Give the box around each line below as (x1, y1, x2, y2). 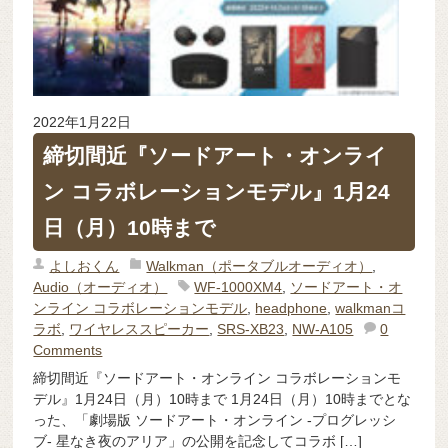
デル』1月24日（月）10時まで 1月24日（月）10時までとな (33, 391, 412, 408)
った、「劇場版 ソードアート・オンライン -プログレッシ (33, 412, 397, 429)
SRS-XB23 (217, 321, 285, 338)
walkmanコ (335, 300, 406, 317)
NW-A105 (292, 321, 354, 338)
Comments (33, 342, 103, 359)
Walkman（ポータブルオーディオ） (146, 258, 373, 275)
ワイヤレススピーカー (69, 321, 210, 338)
